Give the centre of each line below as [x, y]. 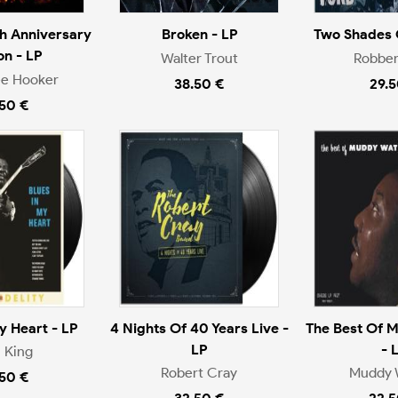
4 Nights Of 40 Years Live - [199, 328]
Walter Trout [199, 58]
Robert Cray [199, 373]
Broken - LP [199, 35]
